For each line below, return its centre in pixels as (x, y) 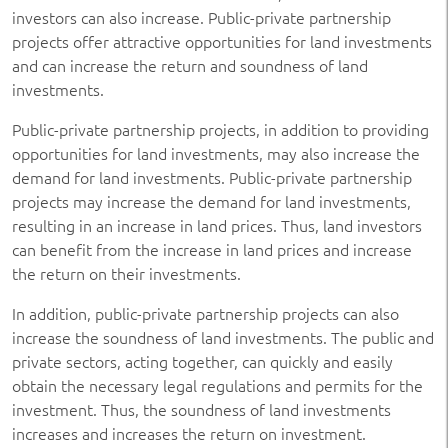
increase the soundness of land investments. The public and (223, 337)
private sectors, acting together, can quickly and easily (202, 361)
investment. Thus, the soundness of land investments (201, 409)
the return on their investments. (126, 273)
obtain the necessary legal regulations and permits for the (217, 385)
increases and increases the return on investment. (189, 433)
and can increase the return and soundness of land (190, 65)
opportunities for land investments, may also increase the (216, 153)
